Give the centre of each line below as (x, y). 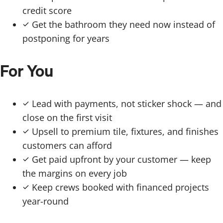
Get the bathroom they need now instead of (122, 24)
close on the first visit (67, 117)
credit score (47, 10)
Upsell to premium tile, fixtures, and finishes (124, 131)
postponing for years (66, 38)
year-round (46, 201)
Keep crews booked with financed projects (119, 187)
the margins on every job (75, 173)
